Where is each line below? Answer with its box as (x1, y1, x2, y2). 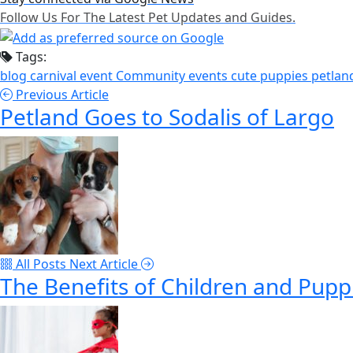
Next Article (69, 255, 141, 273)
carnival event (30, 67, 116, 85)
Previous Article (13, 86, 109, 104)
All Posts (16, 255, 66, 273)
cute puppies (231, 67, 311, 85)
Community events (116, 67, 231, 85)
